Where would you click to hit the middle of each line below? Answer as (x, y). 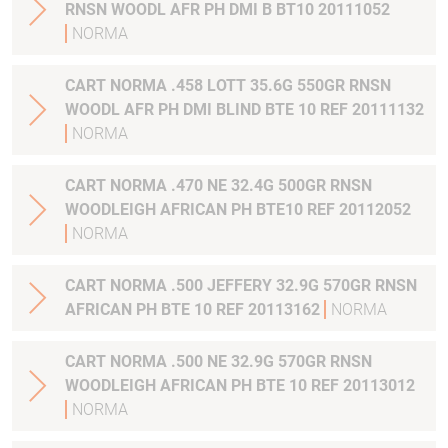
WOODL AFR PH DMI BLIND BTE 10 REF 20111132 (244, 109)
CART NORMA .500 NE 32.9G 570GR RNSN (218, 361)
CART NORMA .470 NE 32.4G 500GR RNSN (218, 185)
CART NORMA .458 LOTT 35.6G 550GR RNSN (228, 85)
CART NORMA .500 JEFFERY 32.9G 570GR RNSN (241, 285)
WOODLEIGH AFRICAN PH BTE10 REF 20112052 (238, 209)
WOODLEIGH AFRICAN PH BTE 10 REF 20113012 (240, 385)
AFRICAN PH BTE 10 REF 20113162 (194, 309)
